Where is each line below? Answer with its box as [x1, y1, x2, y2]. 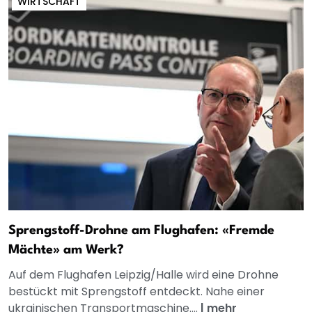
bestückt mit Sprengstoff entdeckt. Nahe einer [8, 283, 265, 300]
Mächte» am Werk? [8, 244, 124, 257]
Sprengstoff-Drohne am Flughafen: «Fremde [8, 224, 274, 237]
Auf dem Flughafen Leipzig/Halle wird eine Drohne [8, 267, 279, 283]
